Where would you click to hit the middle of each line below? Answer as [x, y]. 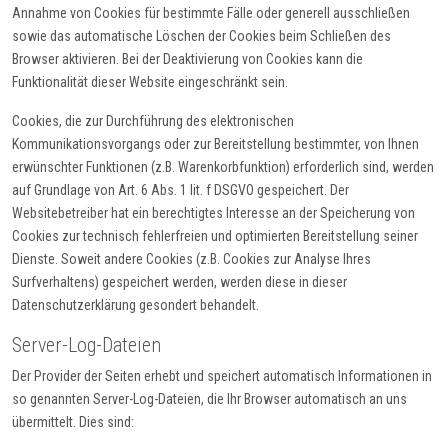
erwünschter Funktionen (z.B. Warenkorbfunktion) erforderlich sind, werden [223, 167]
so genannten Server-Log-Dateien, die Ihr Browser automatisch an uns [209, 399]
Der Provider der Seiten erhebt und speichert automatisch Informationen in [222, 376]
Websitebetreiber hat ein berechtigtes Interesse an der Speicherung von [213, 213]
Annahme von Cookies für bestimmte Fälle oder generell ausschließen [211, 13]
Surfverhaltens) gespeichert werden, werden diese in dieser [179, 282]
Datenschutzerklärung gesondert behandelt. [135, 305]
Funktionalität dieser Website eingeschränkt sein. [150, 82]
